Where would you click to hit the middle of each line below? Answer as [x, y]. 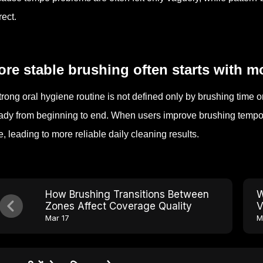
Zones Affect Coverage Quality [119, 206]
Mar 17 [57, 218]
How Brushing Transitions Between [127, 194]
